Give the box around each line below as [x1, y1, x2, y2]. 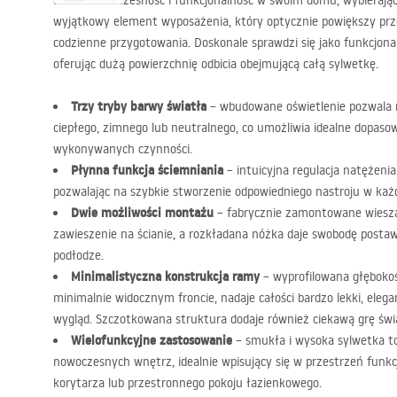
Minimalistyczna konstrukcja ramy [71, 268, 260, 285]
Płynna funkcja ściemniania [71, 161, 223, 179]
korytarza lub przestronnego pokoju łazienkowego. [53, 375, 322, 391]
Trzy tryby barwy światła [71, 97, 206, 115]
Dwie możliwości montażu [71, 204, 214, 222]
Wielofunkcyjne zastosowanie [71, 331, 232, 349]
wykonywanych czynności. [53, 141, 192, 157]
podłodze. [53, 247, 104, 263]
